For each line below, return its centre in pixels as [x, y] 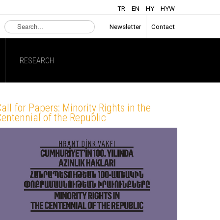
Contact [163, 27]
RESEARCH [37, 61]
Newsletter [125, 27]
